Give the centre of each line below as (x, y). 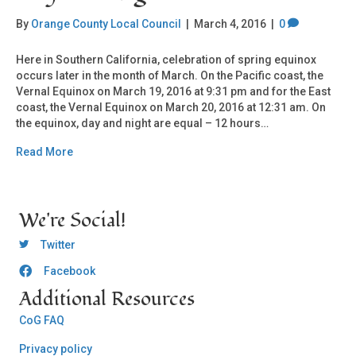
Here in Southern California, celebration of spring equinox (166, 60)
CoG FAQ (42, 321)
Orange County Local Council (106, 24)
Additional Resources (107, 300)
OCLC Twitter (51, 243)
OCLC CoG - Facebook (75, 272)
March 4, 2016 (230, 24)
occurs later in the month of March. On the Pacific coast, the (170, 76)
